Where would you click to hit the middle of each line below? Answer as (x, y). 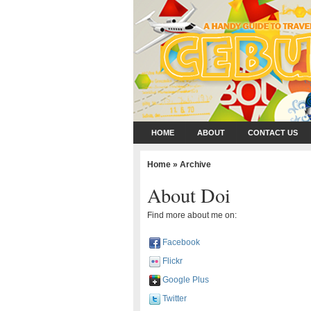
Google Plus (185, 280)
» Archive (191, 164)
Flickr (171, 261)
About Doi (189, 195)
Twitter (174, 299)
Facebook (180, 242)
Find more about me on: (192, 215)
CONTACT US (273, 133)
